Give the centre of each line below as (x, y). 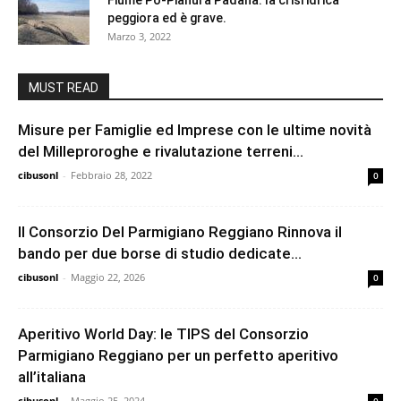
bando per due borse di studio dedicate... (160, 253)
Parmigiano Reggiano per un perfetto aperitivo (178, 355)
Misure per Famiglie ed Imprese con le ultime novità (195, 129)
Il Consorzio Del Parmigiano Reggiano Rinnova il (180, 231)
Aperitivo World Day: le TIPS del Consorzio (163, 333)
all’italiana (52, 376)
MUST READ (64, 87)
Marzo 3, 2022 (139, 36)
